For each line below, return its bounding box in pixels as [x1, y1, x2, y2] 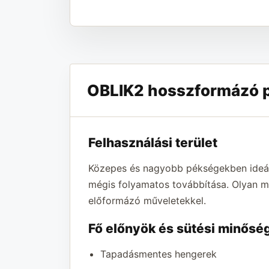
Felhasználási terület [88, 134, 217, 150]
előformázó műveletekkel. [88, 194, 206, 207]
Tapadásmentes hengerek [100, 247, 217, 260]
